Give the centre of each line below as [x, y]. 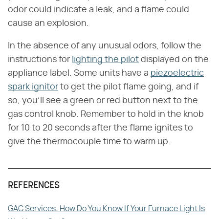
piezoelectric [177, 73]
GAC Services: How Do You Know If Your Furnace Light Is [106, 208]
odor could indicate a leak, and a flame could [99, 10]
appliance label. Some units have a [79, 73]
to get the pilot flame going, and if [128, 87]
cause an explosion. [48, 23]
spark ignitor [33, 87]
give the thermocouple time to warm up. [89, 142]
